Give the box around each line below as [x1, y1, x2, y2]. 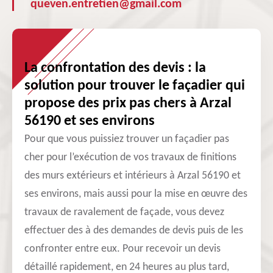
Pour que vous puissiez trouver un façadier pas [24, 133, 229, 145]
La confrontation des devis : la [24, 61, 206, 76]
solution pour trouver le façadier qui [24, 79, 245, 93]
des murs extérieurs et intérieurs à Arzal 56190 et [24, 170, 241, 182]
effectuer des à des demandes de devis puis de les [24, 225, 243, 236]
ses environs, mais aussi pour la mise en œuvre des [24, 188, 247, 200]
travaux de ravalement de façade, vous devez [24, 207, 224, 218]
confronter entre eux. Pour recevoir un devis [24, 243, 221, 255]
